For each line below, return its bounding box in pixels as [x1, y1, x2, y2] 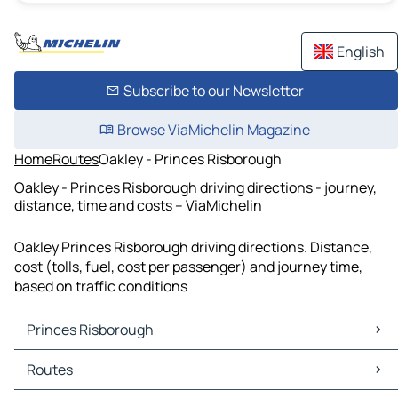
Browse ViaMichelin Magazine [116, 120, 310, 139]
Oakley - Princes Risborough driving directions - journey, [14, 177, 377, 197]
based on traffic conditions [14, 276, 187, 297]
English [337, 42, 385, 61]
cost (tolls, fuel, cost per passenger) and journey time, [14, 257, 362, 277]
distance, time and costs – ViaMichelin [14, 195, 262, 215]
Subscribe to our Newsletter [123, 81, 304, 100]
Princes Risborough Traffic [18, 370, 190, 390]
